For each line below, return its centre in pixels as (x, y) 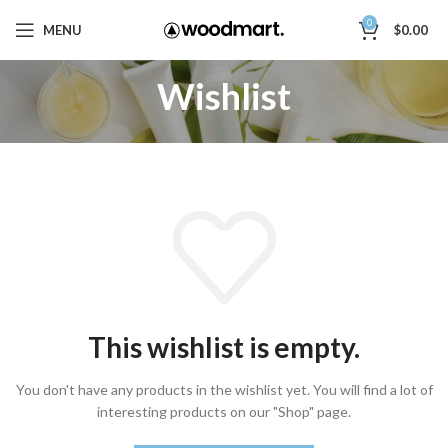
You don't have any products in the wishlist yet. (164, 390)
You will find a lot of (372, 390)
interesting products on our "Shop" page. (224, 412)
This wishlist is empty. (224, 347)
